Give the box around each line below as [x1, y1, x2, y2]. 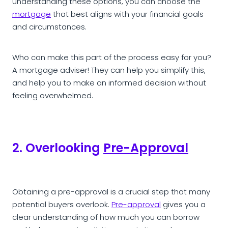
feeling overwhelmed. [12, 90, 93, 103]
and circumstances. [12, 21, 89, 34]
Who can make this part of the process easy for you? [12, 52, 211, 65]
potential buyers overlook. [12, 199, 111, 212]
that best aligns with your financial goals [51, 9, 204, 21]
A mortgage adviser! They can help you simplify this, [12, 65, 206, 77]
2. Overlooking [12, 139, 103, 160]
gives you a [161, 199, 206, 212]
